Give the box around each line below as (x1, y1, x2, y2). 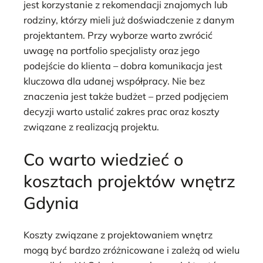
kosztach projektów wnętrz (23, 170, 235, 191)
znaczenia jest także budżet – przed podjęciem (23, 90, 228, 102)
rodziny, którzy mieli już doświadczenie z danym (23, 14, 234, 26)
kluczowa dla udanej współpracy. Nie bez (23, 75, 205, 87)
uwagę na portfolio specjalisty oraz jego (23, 44, 200, 56)
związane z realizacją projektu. (23, 120, 159, 133)
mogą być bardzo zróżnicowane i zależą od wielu (23, 244, 240, 257)
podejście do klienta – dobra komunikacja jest (23, 59, 222, 72)
